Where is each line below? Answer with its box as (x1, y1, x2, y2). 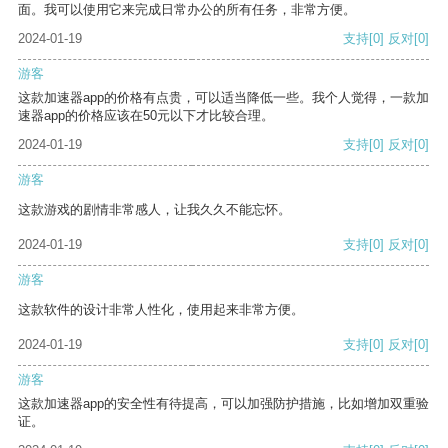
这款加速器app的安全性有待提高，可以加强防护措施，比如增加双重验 (18, 396, 429, 412)
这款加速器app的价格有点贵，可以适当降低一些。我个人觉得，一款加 (18, 90, 429, 106)
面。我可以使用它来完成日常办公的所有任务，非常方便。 (18, 2, 356, 18)
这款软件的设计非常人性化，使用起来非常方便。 (18, 302, 304, 318)
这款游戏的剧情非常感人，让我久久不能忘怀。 (18, 202, 291, 218)
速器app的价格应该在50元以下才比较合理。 (18, 108, 274, 124)
